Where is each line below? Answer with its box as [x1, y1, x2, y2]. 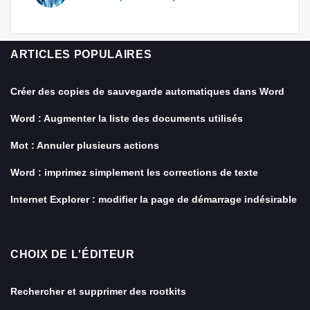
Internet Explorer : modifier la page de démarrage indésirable [10, 194, 297, 205]
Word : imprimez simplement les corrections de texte [10, 167, 258, 178]
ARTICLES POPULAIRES [10, 48, 152, 60]
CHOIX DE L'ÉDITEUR [10, 248, 135, 260]
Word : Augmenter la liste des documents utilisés [10, 113, 243, 124]
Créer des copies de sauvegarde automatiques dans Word [10, 86, 284, 97]
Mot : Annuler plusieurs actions [10, 140, 159, 151]
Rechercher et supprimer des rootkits [10, 286, 186, 297]
